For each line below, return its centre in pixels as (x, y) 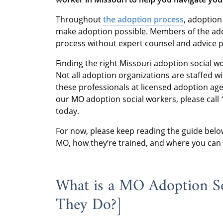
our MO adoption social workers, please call (138, 99)
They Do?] (89, 205)
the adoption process (143, 20)
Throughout (79, 20)
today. (67, 111)
